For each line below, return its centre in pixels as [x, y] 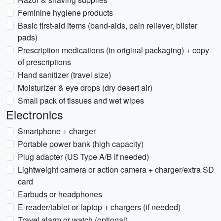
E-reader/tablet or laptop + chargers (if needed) [99, 207]
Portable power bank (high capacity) [81, 144]
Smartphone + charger [57, 131]
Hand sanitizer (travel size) [64, 75]
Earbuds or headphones [60, 194]
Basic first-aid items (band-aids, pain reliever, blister [108, 25]
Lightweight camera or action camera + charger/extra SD [116, 169]
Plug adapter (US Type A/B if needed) [83, 157]
